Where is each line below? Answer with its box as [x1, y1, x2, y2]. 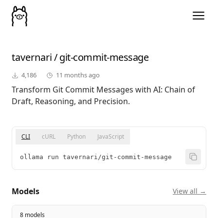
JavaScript [97, 132, 124, 141]
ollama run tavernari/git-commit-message [20, 153, 172, 161]
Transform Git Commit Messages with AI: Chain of [12, 84, 195, 95]
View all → [173, 186, 206, 196]
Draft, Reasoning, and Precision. [12, 96, 130, 107]
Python [67, 132, 86, 141]
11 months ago [56, 71, 100, 80]
